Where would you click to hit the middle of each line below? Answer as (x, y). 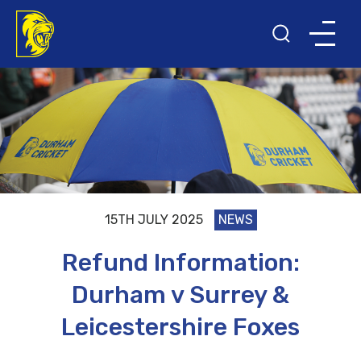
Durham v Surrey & (180, 295)
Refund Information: (180, 263)
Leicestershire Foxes (180, 328)
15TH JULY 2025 (154, 220)
